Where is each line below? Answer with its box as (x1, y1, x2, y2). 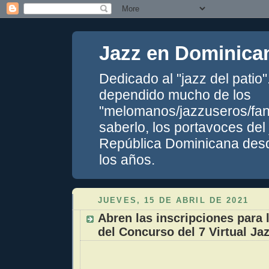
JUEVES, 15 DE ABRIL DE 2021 (98, 196, 249, 205)
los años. (99, 152, 155, 168)
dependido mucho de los (99, 87, 251, 103)
